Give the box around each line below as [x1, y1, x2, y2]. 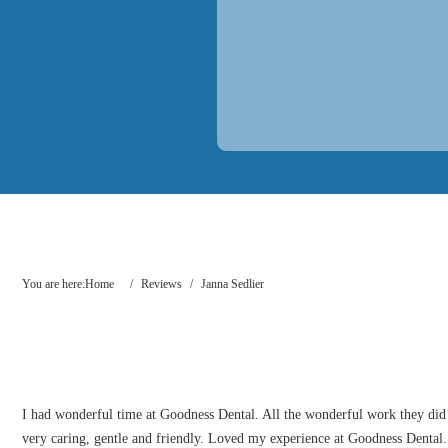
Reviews [141, 277, 182, 291]
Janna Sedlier [201, 277, 264, 291]
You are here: [22, 277, 85, 291]
